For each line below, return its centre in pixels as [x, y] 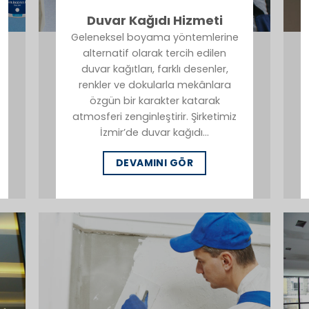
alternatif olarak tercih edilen [154, 53]
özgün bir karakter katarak [154, 100]
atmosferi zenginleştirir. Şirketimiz [154, 116]
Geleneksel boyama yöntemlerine [154, 37]
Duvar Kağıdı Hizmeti [154, 20]
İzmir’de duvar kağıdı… [154, 132]
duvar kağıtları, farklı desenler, [154, 69]
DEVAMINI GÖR [154, 163]
